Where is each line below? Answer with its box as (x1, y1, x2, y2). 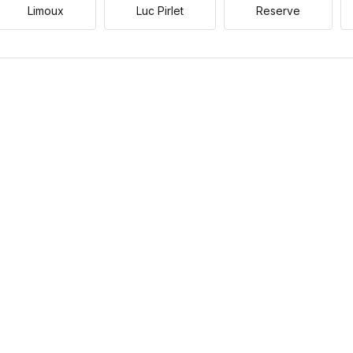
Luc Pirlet (136, 4, 184, 17)
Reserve (256, 4, 300, 17)
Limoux (28, 4, 64, 17)
